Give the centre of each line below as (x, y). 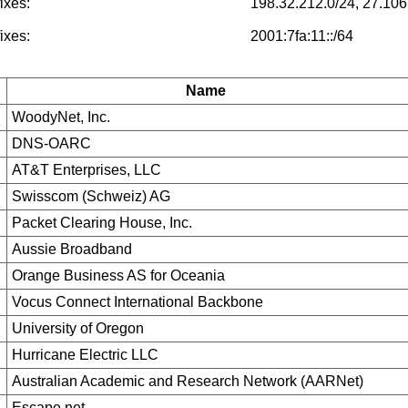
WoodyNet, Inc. (61, 117)
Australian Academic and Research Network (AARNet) (187, 381)
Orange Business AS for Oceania (118, 275)
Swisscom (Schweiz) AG (91, 196)
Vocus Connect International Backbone (137, 302)
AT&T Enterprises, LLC (86, 170)
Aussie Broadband (71, 249)
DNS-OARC (51, 143)
